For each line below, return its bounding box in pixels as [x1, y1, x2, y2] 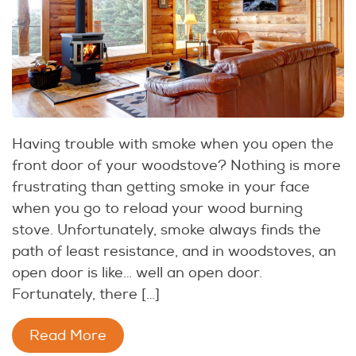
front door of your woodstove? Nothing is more [12, 157, 341, 176]
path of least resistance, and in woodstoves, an [12, 242, 336, 261]
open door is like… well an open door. [12, 264, 262, 283]
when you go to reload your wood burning [12, 199, 303, 219]
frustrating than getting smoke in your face [12, 178, 310, 197]
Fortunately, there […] [12, 285, 160, 304]
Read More [29, 327, 106, 346]
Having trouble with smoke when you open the [12, 135, 334, 154]
